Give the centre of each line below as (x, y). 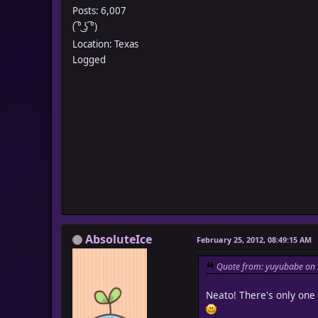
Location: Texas (105, 44)
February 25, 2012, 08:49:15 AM (254, 239)
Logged (89, 59)
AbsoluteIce (119, 239)
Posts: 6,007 (99, 10)
